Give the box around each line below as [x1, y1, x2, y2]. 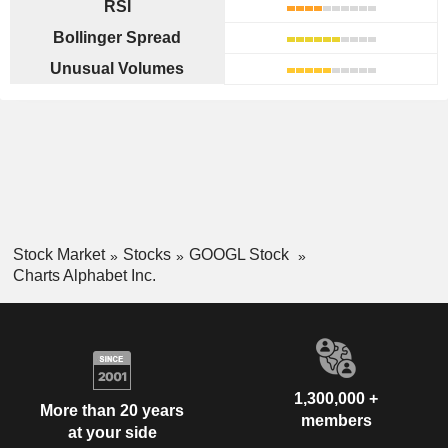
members [300, 411, 372, 429]
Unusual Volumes [50, 60, 184, 77]
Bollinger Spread [53, 29, 181, 46]
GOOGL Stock [188, 246, 293, 263]
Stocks [122, 246, 171, 263]
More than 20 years [40, 402, 184, 420]
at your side [67, 424, 157, 442]
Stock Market [12, 246, 105, 263]
